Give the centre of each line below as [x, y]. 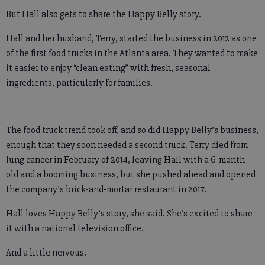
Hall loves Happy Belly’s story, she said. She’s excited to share [129, 213]
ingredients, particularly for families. [79, 83]
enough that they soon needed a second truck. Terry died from [127, 145]
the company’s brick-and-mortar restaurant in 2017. [106, 189]
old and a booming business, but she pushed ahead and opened [131, 174]
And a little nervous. [46, 252]
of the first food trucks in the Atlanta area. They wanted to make [132, 53]
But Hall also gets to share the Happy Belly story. [104, 14]
